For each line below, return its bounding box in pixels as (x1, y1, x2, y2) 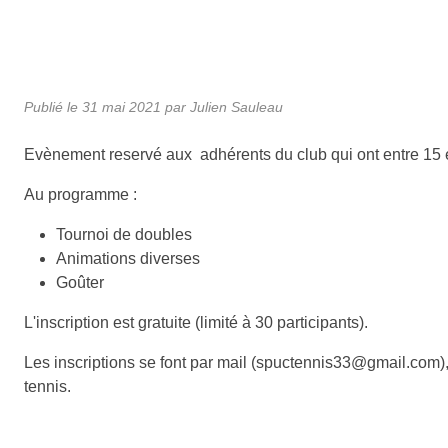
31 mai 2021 (82, 98, 161, 115)
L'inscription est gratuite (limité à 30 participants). (24, 313, 372, 331)
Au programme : (24, 185, 141, 203)
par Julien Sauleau (161, 98, 283, 115)
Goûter (56, 273, 104, 291)
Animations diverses (56, 249, 200, 267)
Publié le (24, 98, 82, 115)
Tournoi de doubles (56, 225, 192, 243)
